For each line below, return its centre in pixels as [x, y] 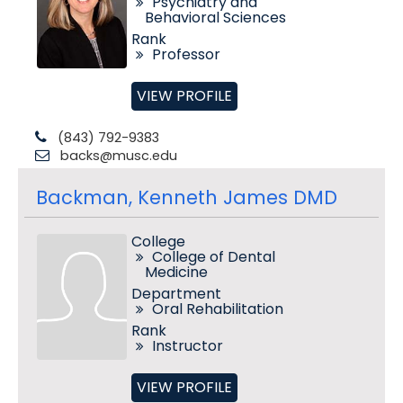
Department [176, 294]
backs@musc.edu [118, 156]
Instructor [187, 346]
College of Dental [213, 257]
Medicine [176, 272]
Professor [186, 54]
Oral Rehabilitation [217, 309]
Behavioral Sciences [215, 18]
